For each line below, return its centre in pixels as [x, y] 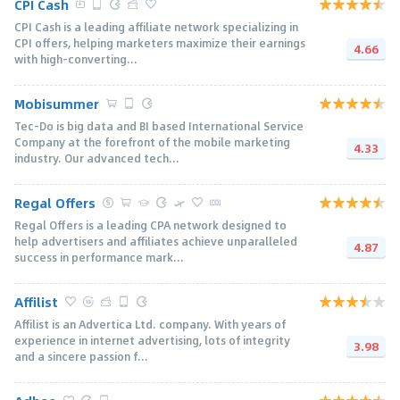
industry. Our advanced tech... [97, 158]
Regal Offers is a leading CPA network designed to [150, 225]
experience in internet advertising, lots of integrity [152, 340]
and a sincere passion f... [81, 356]
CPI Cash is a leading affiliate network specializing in [156, 26]
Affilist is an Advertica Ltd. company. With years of [150, 324]
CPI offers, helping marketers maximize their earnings [160, 42]
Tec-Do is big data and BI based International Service [159, 125]
